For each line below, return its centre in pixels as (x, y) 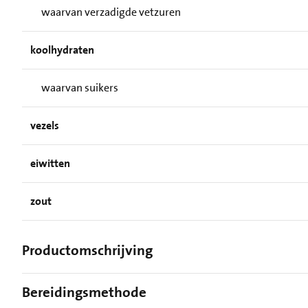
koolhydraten (62, 50)
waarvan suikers (80, 88)
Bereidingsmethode (84, 293)
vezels (45, 125)
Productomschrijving (87, 251)
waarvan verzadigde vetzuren (111, 12)
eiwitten (50, 163)
